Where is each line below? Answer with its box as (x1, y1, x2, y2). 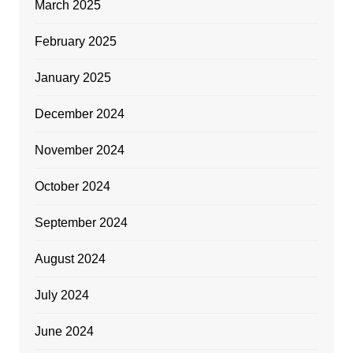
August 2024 (34, 252, 106, 266)
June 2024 (34, 325, 94, 339)
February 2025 (34, 35, 117, 49)
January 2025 (34, 71, 111, 85)
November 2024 (34, 143, 124, 158)
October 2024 (34, 180, 110, 194)
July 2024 (34, 288, 89, 303)
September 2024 (34, 216, 128, 230)
